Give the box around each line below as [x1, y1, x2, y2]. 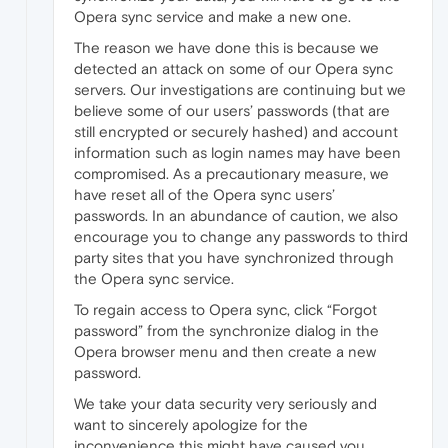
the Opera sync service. [74, 270, 234, 288]
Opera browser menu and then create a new [74, 343, 376, 361]
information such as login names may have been [74, 144, 401, 162]
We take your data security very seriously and [74, 395, 377, 413]
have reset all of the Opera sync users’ [74, 186, 335, 204]
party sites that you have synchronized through [74, 249, 394, 267]
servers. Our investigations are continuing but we [74, 81, 406, 99]
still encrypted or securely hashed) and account [74, 123, 398, 141]
